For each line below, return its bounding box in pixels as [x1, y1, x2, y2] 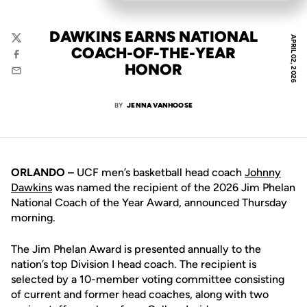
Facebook [10, 54, 56, 67]
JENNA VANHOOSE [127, 101, 193, 110]
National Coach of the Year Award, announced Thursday [11, 196, 287, 209]
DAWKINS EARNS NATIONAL [49, 27, 258, 46]
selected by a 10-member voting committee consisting [11, 273, 284, 286]
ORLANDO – [11, 166, 74, 179]
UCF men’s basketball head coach [74, 166, 245, 179]
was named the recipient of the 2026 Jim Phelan [52, 181, 295, 194]
